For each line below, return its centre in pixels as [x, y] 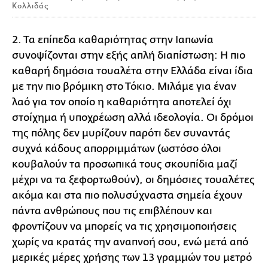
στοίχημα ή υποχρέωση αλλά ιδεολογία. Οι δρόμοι [133, 117]
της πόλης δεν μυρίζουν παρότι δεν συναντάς [121, 133]
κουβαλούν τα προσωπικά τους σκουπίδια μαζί [125, 164]
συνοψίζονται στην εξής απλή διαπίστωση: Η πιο [129, 55]
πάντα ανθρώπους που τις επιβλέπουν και [112, 211]
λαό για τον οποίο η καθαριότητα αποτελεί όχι [122, 102]
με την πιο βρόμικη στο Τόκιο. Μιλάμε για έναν [124, 86]
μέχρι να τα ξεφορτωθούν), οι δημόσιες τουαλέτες [133, 179]
